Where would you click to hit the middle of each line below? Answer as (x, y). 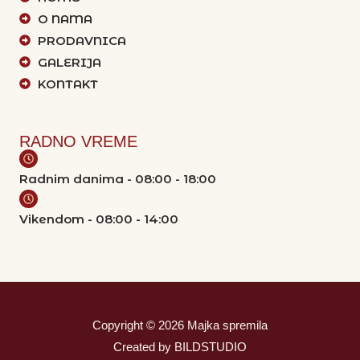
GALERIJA (69, 62)
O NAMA (65, 18)
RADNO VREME (78, 141)
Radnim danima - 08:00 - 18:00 (118, 178)
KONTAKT (67, 84)
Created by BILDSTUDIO (180, 346)
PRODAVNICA (82, 40)
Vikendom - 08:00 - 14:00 (99, 219)
